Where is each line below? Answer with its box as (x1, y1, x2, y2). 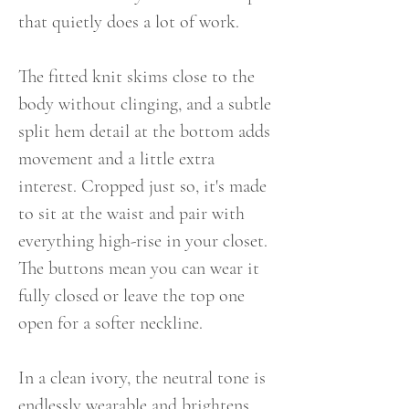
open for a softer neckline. (18, 312, 203, 334)
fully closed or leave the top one (18, 285, 245, 307)
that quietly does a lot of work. (18, 11, 239, 33)
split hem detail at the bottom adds (18, 121, 270, 142)
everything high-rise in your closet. (18, 230, 267, 252)
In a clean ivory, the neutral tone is (18, 367, 266, 389)
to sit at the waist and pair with (18, 203, 245, 225)
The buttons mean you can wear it (18, 257, 259, 279)
